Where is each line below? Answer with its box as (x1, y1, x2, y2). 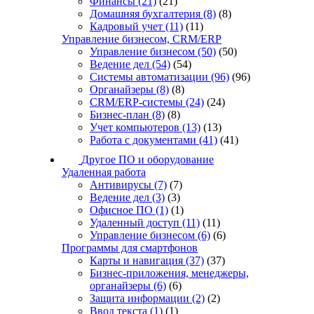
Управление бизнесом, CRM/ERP (62, 33, 221, 46)
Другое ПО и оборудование (81, 153, 214, 166)
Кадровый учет (90, 20, 163, 33)
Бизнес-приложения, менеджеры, (90, 267, 249, 280)
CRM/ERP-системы (90, 96, 183, 109)
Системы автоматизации (90, 71, 208, 83)
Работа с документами (90, 134, 196, 146)
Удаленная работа (62, 166, 146, 179)
